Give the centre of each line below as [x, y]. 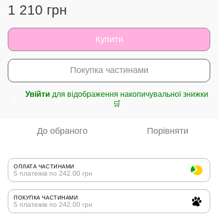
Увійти [38, 94]
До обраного [62, 131]
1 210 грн [37, 10]
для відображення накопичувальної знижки [129, 94]
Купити [109, 39]
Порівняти [167, 131]
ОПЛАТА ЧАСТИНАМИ [44, 166]
